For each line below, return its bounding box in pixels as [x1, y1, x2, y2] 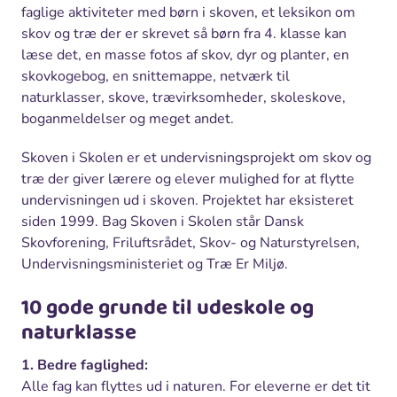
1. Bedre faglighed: [21, 354, 148, 375]
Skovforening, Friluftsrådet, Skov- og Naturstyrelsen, [21, 232, 360, 253]
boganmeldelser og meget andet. [21, 108, 234, 128]
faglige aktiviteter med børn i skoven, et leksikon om [21, 2, 355, 22]
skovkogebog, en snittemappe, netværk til [21, 66, 290, 86]
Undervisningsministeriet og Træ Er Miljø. [21, 253, 288, 274]
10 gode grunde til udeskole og [21, 290, 314, 325]
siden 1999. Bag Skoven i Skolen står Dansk [21, 211, 304, 231]
